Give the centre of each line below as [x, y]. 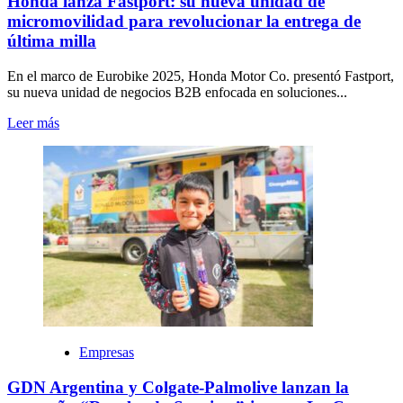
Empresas [107, 353]
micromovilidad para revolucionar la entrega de [184, 22]
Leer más [33, 123]
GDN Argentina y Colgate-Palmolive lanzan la [178, 387]
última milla [52, 41]
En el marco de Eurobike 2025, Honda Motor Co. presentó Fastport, [201, 76]
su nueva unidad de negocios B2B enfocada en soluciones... [177, 93]
